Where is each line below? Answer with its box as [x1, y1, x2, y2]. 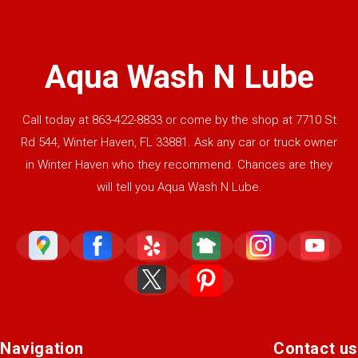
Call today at [22, 112, 92, 127]
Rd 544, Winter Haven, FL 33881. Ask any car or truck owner [21, 134, 337, 149]
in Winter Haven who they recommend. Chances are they [26, 157, 332, 172]
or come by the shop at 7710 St [161, 112, 336, 127]
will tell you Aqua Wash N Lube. [96, 179, 262, 194]
